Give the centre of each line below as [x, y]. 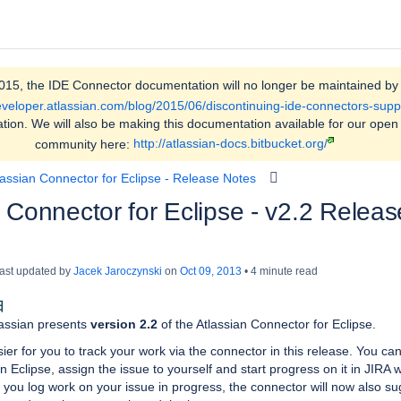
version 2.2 [124, 324]
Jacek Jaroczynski [118, 272]
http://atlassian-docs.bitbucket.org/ [230, 144]
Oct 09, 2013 [211, 272]
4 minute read [283, 272]
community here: [84, 144]
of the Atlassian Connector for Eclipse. [267, 324]
